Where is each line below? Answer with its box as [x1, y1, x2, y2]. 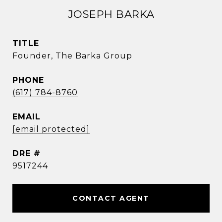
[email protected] [12, 124, 90, 134]
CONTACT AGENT [72, 194, 150, 203]
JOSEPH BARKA [67, 8, 155, 20]
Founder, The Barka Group [12, 51, 132, 60]
